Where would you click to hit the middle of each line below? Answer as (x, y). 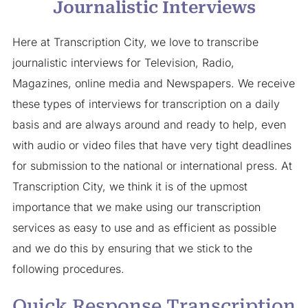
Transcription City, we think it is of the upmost (130, 187)
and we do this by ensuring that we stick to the (132, 249)
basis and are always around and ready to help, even (149, 125)
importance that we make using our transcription (136, 207)
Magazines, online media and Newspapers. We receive (153, 84)
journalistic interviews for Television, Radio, (123, 63)
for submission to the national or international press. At (152, 166)
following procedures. (68, 269)
